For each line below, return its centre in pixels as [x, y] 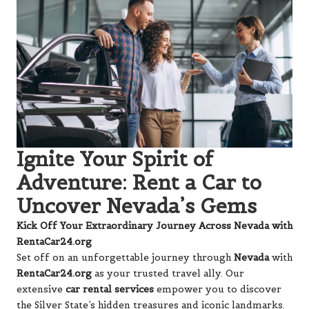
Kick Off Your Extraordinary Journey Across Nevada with [154, 226]
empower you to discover [218, 289]
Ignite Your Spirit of [115, 159]
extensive [41, 289]
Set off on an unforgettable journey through [125, 257]
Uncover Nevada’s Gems [137, 206]
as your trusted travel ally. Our [168, 273]
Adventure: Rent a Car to [139, 182]
